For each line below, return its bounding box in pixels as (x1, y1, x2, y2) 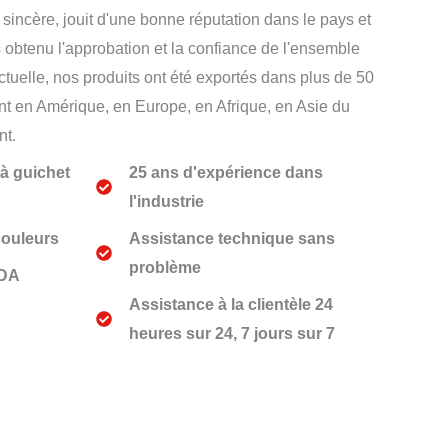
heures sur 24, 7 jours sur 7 (129, 324, 336, 342)
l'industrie (129, 192, 205, 210)
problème (129, 258, 202, 276)
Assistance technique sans (129, 229, 336, 247)
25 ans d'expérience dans (129, 163, 324, 181)
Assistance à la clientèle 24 (129, 295, 334, 313)
